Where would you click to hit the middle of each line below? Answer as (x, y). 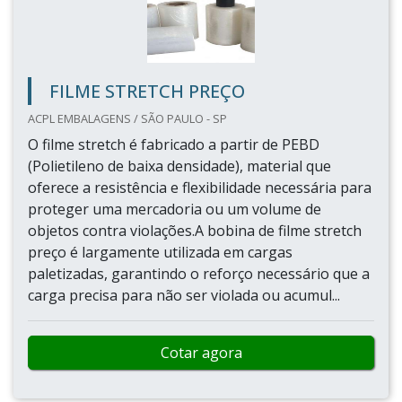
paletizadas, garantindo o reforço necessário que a (199, 274)
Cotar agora (201, 353)
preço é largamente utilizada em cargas (160, 252)
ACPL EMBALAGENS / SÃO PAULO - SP (127, 118)
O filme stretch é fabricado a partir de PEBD (174, 144)
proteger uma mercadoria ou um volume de (175, 209)
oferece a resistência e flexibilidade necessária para (200, 188)
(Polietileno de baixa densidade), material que (179, 166)
